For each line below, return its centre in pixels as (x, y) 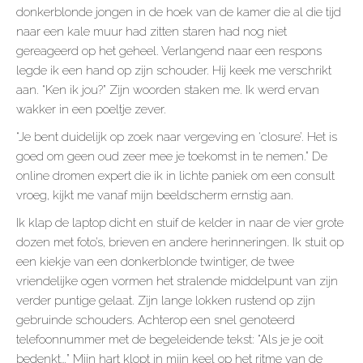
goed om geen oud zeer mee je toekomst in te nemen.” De (172, 157)
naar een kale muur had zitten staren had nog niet (152, 32)
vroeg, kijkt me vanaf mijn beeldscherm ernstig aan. (155, 196)
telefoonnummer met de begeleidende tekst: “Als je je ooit (170, 340)
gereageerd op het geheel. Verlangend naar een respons (169, 51)
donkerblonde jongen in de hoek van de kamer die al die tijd (179, 13)
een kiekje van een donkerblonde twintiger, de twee (155, 262)
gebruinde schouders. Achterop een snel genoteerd (156, 320)
